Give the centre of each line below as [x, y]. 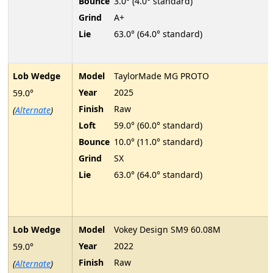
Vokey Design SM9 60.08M [167, 230]
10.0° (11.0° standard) [158, 142]
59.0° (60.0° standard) [158, 126]
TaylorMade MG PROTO [161, 76]
